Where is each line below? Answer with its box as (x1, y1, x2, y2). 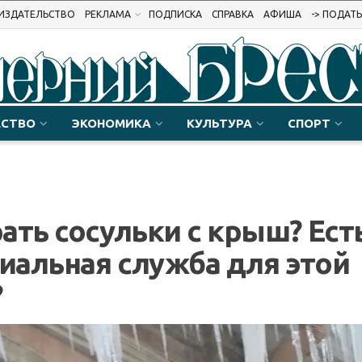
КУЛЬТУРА (187, 116, 252, 130)
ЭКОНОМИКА (71, 116, 151, 130)
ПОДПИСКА (149, 9, 202, 19)
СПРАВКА (212, 9, 254, 19)
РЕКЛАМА (85, 9, 131, 19)
